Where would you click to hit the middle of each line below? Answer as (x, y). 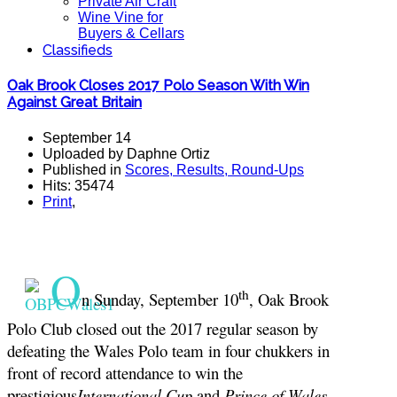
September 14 (87, 137)
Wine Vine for (121, 17)
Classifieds (78, 50)
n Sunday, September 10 (160, 299)
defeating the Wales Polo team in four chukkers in (168, 350)
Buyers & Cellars (131, 33)
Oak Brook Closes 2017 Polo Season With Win (158, 86)
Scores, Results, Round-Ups (214, 169)
